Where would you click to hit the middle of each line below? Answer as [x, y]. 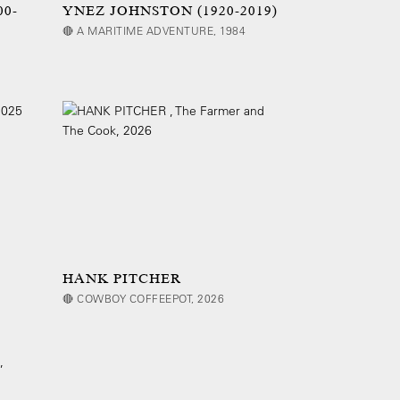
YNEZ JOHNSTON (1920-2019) [170, 11]
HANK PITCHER [122, 279]
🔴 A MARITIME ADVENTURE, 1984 [154, 31]
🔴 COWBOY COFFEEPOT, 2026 [143, 299]
